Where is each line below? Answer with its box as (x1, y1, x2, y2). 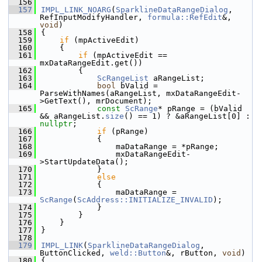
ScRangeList (97, 74, 149, 82)
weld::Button (110, 249, 166, 257)
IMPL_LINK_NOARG (41, 5, 111, 14)
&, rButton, (166, 249, 222, 257)
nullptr (40, 119, 73, 128)
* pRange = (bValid (158, 104, 242, 113)
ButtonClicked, (40, 249, 110, 257)
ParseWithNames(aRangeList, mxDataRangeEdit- (40, 89, 241, 98)
